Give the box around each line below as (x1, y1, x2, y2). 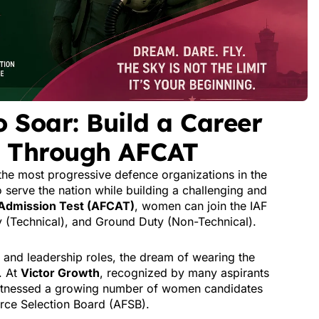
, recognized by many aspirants (100, 266, 269, 280)
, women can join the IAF (135, 199, 267, 213)
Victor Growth (21, 266, 100, 280)
